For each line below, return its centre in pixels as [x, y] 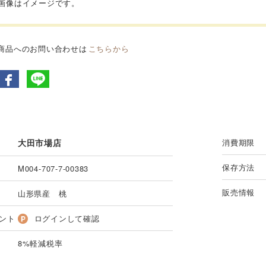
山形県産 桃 [42, 194]
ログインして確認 [67, 218]
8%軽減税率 [40, 243]
